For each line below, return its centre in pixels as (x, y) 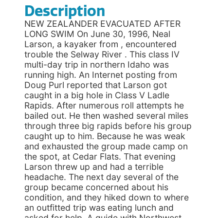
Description (65, 11)
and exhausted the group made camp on (106, 146)
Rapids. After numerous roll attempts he (104, 105)
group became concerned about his (96, 187)
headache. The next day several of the (101, 177)
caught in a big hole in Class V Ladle (97, 95)
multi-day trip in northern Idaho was (97, 64)
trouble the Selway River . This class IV (102, 54)
